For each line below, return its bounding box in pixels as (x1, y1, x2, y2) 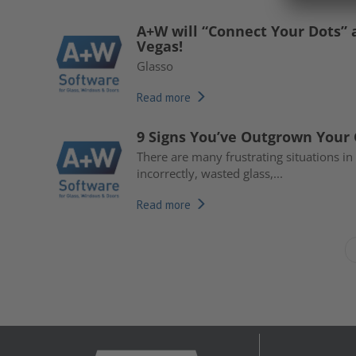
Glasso (137, 58, 173, 74)
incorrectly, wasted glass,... (137, 165, 283, 181)
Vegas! (137, 37, 183, 56)
